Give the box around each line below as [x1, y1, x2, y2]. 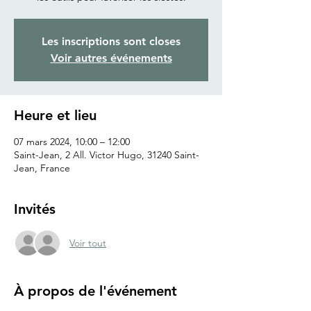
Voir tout [69, 236, 106, 249]
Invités [14, 201, 56, 218]
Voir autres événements [50, 51, 172, 65]
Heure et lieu [14, 107, 96, 124]
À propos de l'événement [14, 283, 177, 300]
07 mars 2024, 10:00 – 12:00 [14, 135, 130, 149]
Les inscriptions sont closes [42, 35, 180, 49]
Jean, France [14, 162, 70, 175]
